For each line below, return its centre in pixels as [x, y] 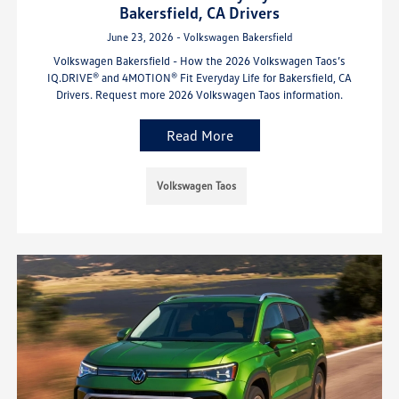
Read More [199, 135]
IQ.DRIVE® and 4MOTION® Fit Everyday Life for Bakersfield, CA [199, 77]
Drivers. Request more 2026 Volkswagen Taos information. [199, 94]
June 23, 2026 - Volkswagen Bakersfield [199, 37]
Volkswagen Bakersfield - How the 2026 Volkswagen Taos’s [199, 60]
